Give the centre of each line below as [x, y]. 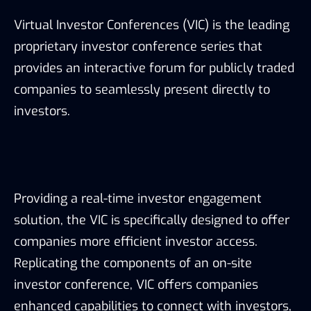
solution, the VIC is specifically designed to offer [152, 220]
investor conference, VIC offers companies [136, 284]
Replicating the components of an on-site [133, 263]
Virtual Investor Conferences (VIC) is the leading [152, 25]
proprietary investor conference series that [138, 46]
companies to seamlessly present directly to [142, 89]
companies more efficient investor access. [136, 241]
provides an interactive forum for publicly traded [154, 68]
